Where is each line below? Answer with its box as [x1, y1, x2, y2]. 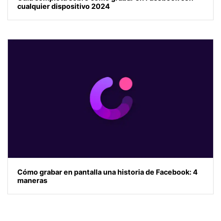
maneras [17, 176, 48, 184]
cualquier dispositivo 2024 [17, 1, 110, 10]
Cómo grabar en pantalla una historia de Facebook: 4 [17, 167, 198, 176]
